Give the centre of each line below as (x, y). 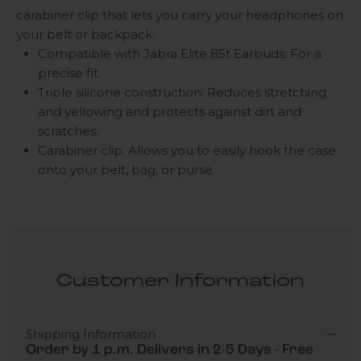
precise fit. (69, 73)
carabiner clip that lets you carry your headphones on (180, 15)
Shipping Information (91, 334)
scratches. (68, 131)
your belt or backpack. (85, 35)
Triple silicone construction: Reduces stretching (182, 93)
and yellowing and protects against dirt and (170, 112)
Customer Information (180, 282)
